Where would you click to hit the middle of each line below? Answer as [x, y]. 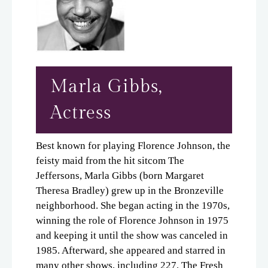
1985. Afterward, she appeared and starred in [131, 250]
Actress [81, 112]
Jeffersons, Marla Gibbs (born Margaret [120, 175]
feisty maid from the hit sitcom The [110, 160]
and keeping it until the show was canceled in [132, 235]
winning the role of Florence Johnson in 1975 [132, 220]
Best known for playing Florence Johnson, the [133, 145]
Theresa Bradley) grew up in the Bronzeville [130, 190]
